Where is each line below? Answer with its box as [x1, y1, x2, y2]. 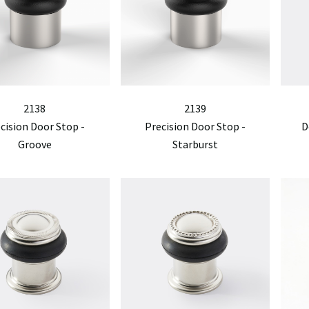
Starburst [172, 137, 218, 151]
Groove [17, 137, 52, 151]
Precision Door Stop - [144, 119, 246, 133]
